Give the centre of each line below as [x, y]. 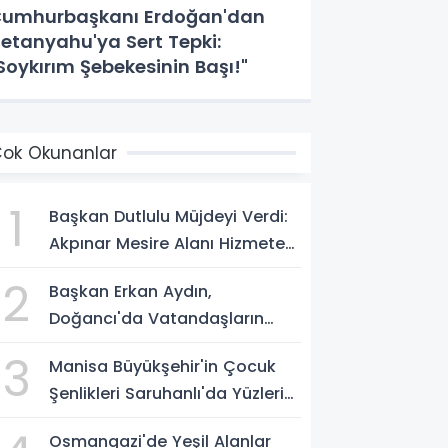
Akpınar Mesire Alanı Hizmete [167, 243]
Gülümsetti [94, 420]
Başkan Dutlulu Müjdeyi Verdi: [169, 216]
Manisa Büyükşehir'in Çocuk [163, 366]
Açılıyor [79, 270]
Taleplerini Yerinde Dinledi [154, 345]
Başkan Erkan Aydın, [131, 291]
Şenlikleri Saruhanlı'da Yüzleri [167, 393]
